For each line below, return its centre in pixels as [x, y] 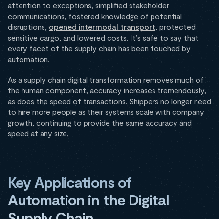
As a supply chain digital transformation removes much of [106, 80]
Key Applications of [70, 182]
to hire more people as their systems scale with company [106, 112]
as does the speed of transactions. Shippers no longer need [109, 101]
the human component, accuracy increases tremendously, [107, 90]
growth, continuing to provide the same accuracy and [100, 123]
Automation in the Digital [88, 200]
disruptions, [28, 27]
